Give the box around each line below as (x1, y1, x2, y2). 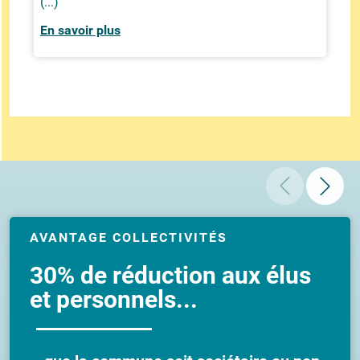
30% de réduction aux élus (30, 261, 311, 290)
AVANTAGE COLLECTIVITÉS (30, 231, 227, 246)
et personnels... (30, 285, 198, 314)
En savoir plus (40, 22, 121, 39)
